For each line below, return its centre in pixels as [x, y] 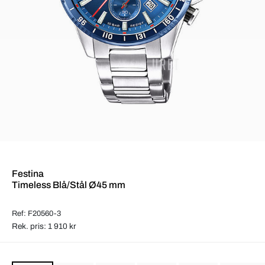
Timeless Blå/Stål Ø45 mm [69, 185]
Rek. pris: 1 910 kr [44, 226]
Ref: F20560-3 [36, 213]
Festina [28, 173]
